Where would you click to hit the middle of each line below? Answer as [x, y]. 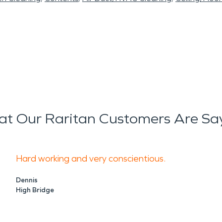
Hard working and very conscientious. [91, 159]
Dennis [27, 180]
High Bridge [35, 190]
